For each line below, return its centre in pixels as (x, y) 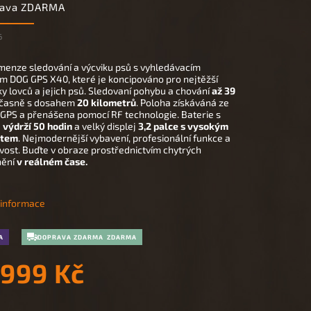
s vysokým (204, 126)
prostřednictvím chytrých (146, 150)
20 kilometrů (106, 102)
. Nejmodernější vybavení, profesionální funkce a (124, 138)
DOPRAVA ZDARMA (70, 237)
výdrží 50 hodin (37, 126)
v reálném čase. (52, 161)
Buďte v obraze (55, 150)
